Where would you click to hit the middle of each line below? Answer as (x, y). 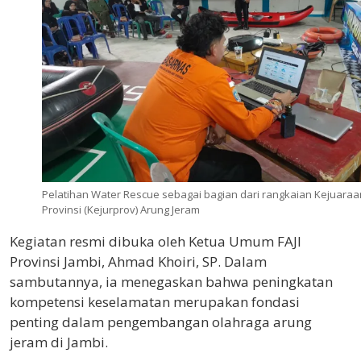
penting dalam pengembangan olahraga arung (161, 322)
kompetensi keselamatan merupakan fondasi (155, 301)
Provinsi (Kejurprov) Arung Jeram (121, 209)
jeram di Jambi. (59, 342)
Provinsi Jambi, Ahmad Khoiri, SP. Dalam (138, 261)
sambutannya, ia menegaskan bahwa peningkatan (171, 281)
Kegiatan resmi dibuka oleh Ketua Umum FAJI (156, 241)
